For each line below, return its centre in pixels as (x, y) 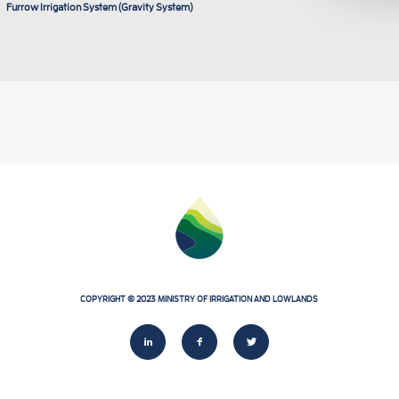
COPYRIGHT (103, 298)
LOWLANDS (296, 298)
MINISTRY (177, 298)
